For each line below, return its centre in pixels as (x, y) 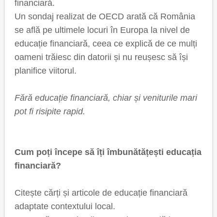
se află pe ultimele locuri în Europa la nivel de (102, 30)
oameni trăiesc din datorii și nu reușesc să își (101, 57)
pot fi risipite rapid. (50, 111)
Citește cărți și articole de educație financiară (101, 193)
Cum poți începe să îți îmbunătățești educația (108, 152)
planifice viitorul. (46, 71)
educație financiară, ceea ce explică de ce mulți (106, 44)
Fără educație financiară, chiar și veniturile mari (106, 98)
